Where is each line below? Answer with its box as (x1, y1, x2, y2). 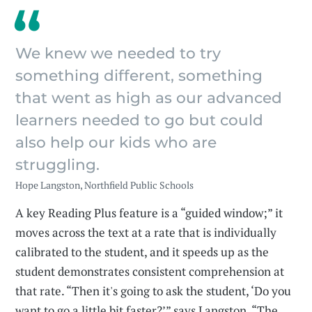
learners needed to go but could (15, 111, 264, 130)
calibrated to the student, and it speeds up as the (15, 244, 270, 260)
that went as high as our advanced (15, 88, 283, 107)
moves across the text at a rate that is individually (15, 224, 277, 241)
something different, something (15, 66, 263, 85)
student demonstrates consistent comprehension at (15, 263, 285, 280)
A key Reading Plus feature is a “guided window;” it (15, 205, 283, 221)
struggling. (15, 155, 100, 174)
